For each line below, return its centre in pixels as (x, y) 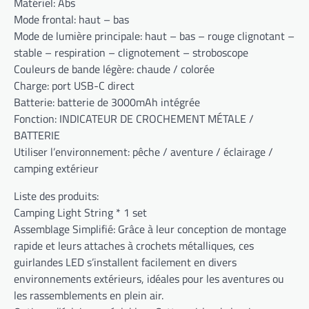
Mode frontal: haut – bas (71, 20)
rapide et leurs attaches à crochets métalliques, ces (134, 246)
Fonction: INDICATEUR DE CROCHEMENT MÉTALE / (134, 119)
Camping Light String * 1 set (80, 213)
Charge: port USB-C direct (74, 86)
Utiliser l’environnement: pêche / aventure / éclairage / (143, 152)
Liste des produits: (56, 196)
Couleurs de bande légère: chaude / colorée (114, 69)
